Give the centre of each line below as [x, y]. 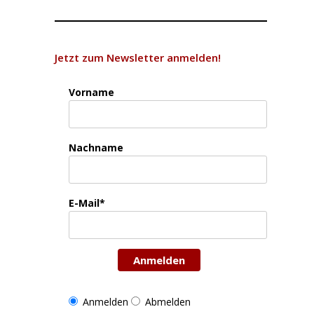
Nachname [96, 147]
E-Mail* [87, 203]
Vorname [92, 92]
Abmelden [168, 301]
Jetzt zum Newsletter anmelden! [138, 57]
